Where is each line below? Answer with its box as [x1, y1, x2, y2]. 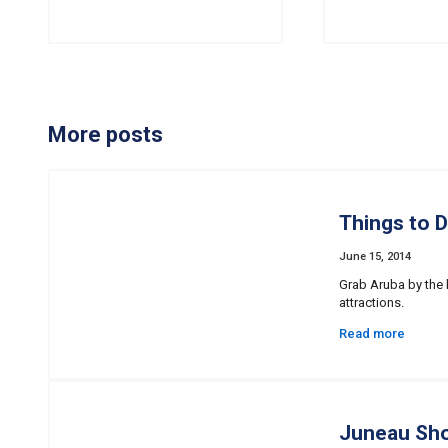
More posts [48, 122, 163, 148]
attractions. [339, 295, 404, 311]
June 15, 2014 [339, 250, 411, 264]
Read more [339, 326, 405, 342]
